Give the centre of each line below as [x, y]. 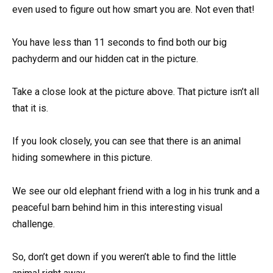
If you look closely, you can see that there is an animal [126, 141]
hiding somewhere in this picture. [82, 158]
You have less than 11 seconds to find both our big [119, 42]
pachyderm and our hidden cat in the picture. [105, 58]
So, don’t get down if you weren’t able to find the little [124, 257]
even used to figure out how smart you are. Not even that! [133, 9]
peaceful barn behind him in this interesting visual [117, 207]
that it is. [30, 108]
